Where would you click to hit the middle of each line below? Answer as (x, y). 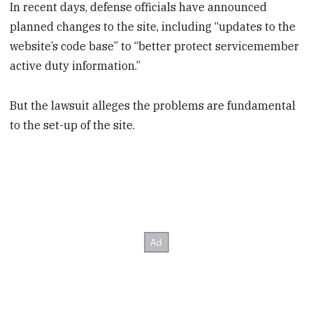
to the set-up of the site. (73, 125)
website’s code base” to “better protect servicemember (155, 46)
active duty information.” (75, 65)
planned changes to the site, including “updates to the (153, 26)
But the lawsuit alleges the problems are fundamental (153, 105)
